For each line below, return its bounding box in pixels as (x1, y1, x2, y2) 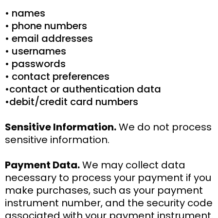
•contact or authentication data (5, 82, 161, 96)
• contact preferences (5, 69, 109, 83)
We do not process (116, 120, 212, 134)
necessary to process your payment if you (5, 170, 211, 184)
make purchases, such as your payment (5, 183, 203, 197)
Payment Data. (5, 158, 80, 172)
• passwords (5, 56, 66, 71)
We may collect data (80, 158, 185, 172)
